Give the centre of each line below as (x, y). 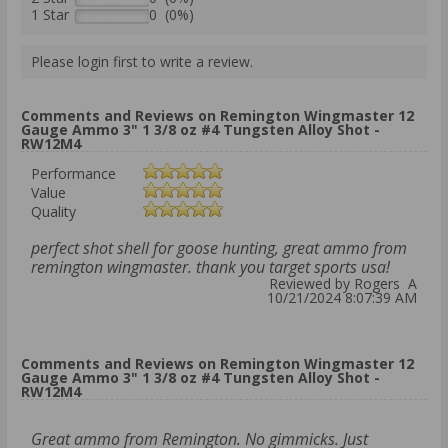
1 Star (50, 15)
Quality (53, 212)
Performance (73, 174)
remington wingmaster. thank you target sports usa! (210, 267)
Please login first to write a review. (142, 62)
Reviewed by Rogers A (343, 284)
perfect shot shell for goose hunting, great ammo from (219, 248)
